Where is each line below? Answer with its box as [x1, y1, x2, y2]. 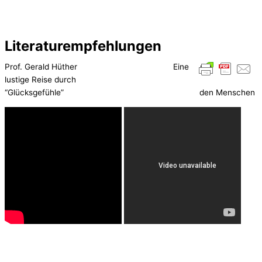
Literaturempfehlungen [5, 37, 161, 54]
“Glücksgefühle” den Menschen [5, 88, 255, 98]
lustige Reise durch [5, 75, 76, 85]
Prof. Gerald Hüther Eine [5, 62, 189, 72]
